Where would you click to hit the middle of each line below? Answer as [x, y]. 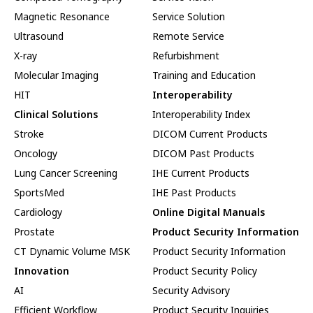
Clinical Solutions [56, 114]
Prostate [34, 231]
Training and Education [204, 75]
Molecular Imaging [56, 75]
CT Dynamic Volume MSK [72, 251]
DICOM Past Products [203, 153]
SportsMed [39, 192]
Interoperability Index [201, 114]
